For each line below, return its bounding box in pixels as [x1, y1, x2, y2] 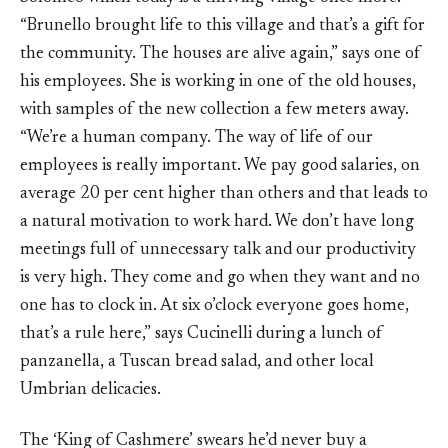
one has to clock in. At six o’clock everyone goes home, [20, 297, 409, 315]
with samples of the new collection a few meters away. [20, 101, 409, 119]
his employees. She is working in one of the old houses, [20, 73, 416, 91]
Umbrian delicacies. [20, 381, 161, 399]
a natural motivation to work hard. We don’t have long [20, 213, 414, 231]
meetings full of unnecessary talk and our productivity [20, 241, 416, 259]
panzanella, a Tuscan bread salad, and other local [20, 353, 374, 371]
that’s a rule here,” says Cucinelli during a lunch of [20, 325, 383, 343]
